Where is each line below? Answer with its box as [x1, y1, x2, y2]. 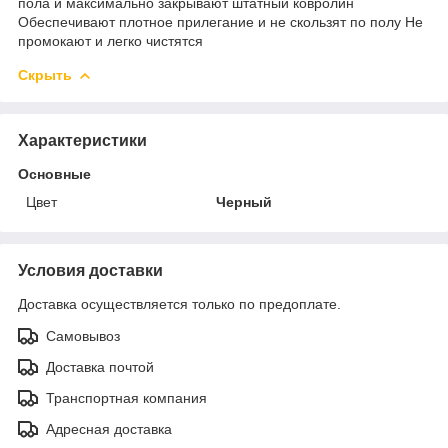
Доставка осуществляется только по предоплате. [18, 295, 341, 312]
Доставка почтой [46, 358, 154, 375]
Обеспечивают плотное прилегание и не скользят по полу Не [18, 13, 423, 30]
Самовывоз [46, 327, 120, 344]
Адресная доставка [46, 420, 172, 437]
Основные [18, 165, 91, 182]
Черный [216, 193, 273, 210]
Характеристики [18, 131, 147, 149]
